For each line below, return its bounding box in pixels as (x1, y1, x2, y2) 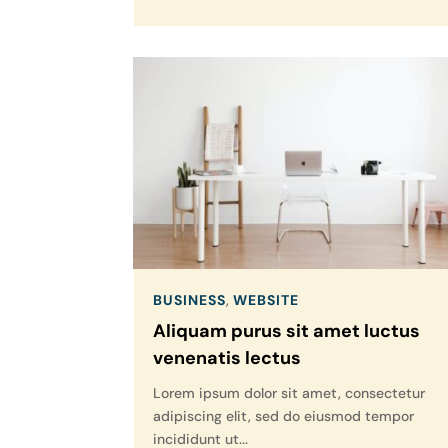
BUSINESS (153, 291, 227, 310)
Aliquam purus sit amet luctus (153, 319, 421, 344)
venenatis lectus (153, 346, 302, 371)
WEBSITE (233, 291, 300, 310)
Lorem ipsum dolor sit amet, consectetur (153, 384, 426, 403)
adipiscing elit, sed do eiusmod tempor (153, 407, 415, 426)
